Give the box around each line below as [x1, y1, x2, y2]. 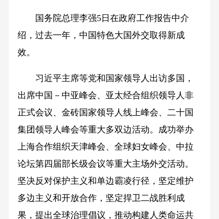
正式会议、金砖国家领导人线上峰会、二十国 [17, 108, 194, 118]
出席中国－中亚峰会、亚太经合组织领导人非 [17, 90, 194, 101]
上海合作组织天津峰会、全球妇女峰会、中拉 [17, 142, 194, 152]
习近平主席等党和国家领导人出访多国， [17, 73, 194, 84]
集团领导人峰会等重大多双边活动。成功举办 [17, 125, 194, 135]
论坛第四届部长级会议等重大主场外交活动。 [17, 159, 194, 169]
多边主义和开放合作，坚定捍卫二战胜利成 [17, 193, 185, 203]
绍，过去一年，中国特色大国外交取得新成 [17, 30, 185, 41]
